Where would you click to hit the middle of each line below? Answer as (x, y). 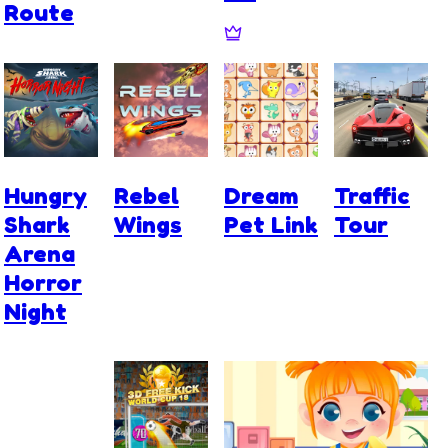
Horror (43, 282)
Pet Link (271, 224)
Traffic (372, 195)
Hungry (45, 195)
